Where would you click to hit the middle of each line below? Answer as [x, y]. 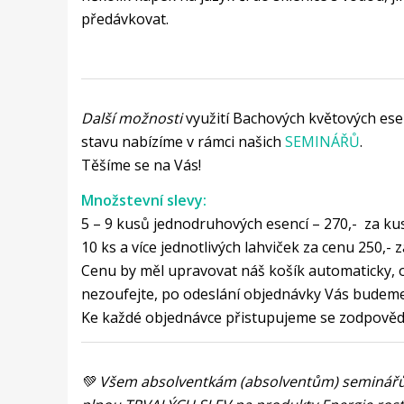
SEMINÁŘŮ [322, 141]
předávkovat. [124, 18]
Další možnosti [131, 118]
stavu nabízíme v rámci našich [183, 141]
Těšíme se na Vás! [141, 165]
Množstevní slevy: [143, 201]
